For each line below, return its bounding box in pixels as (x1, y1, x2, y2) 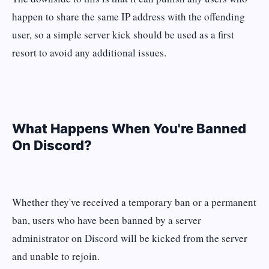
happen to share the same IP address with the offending (12, 10, 245, 24)
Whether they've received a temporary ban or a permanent (12, 195, 256, 210)
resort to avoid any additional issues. (12, 46, 166, 60)
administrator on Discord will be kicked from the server (12, 231, 247, 246)
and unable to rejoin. (12, 249, 100, 264)
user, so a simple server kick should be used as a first (12, 28, 234, 42)
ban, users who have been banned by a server (12, 213, 201, 228)
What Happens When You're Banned (12, 121, 246, 137)
